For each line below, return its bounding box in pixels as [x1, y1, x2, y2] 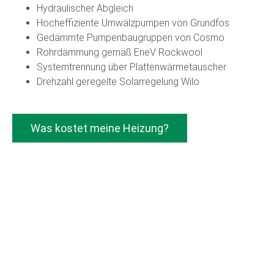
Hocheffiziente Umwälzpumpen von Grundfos [37, 17, 229, 29]
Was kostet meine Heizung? [31, 122, 169, 135]
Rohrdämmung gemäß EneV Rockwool [37, 46, 202, 59]
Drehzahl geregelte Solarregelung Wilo [37, 76, 199, 88]
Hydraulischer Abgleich [37, 2, 133, 15]
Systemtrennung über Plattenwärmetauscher [37, 61, 226, 73]
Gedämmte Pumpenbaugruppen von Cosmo [37, 32, 224, 44]
